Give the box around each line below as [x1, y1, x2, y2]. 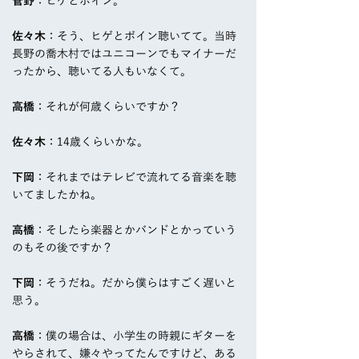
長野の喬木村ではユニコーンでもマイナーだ [12, 48, 236, 60]
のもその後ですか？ [12, 242, 113, 254]
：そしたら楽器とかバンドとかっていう [34, 224, 236, 236]
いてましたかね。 [12, 189, 102, 201]
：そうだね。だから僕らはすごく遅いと [34, 277, 236, 289]
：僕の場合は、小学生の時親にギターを [34, 330, 236, 342]
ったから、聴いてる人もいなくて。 [12, 66, 192, 78]
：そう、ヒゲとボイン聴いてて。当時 [46, 30, 236, 42]
